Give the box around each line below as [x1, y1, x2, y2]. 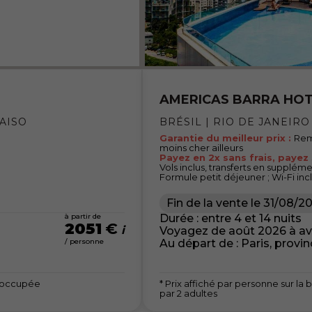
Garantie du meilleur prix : [159, 132, 294, 143]
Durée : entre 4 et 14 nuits [159, 211, 302, 225]
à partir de [65, 211, 101, 221]
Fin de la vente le [166, 196, 260, 210]
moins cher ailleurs [159, 141, 243, 153]
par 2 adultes [159, 287, 217, 299]
